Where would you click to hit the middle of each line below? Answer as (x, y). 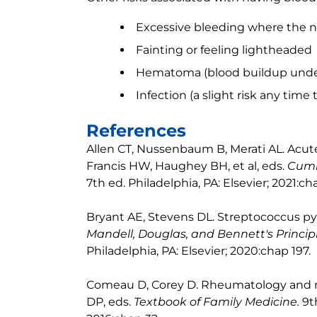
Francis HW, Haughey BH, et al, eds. (187, 166)
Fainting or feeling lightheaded (224, 50)
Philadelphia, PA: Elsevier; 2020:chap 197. (198, 251)
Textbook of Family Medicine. (218, 302)
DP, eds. (110, 302)
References (136, 131)
